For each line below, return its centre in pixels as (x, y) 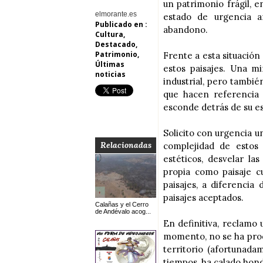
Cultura (109, 34)
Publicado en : (121, 24)
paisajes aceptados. (203, 198)
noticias (110, 74)
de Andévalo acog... (123, 211)
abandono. (186, 30)
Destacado (115, 44)
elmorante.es (116, 14)
